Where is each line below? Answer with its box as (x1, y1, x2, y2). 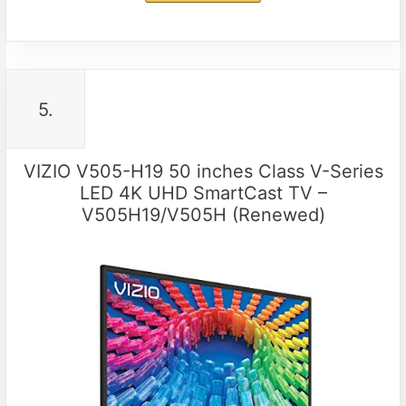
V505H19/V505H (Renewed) (81, 204, 325, 227)
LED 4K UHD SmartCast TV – (79, 182, 327, 205)
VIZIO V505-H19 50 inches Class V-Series (23, 160, 383, 183)
